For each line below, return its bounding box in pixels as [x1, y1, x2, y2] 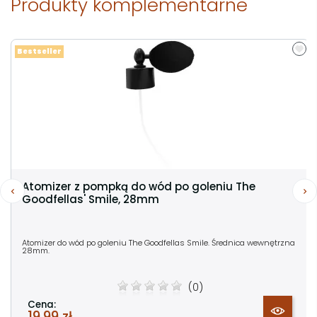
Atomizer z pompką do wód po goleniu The [22, 178, 255, 194]
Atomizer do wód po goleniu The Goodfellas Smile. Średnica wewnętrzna [22, 236, 295, 248]
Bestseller [17, 46, 62, 56]
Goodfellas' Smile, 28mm [22, 191, 159, 207]
